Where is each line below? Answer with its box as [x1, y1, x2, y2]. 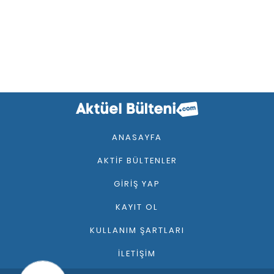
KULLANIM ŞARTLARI [89, 224, 185, 236]
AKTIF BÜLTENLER [97, 154, 177, 166]
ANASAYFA [112, 131, 162, 143]
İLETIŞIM [118, 247, 156, 259]
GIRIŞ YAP [114, 177, 160, 190]
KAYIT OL [116, 201, 158, 213]
